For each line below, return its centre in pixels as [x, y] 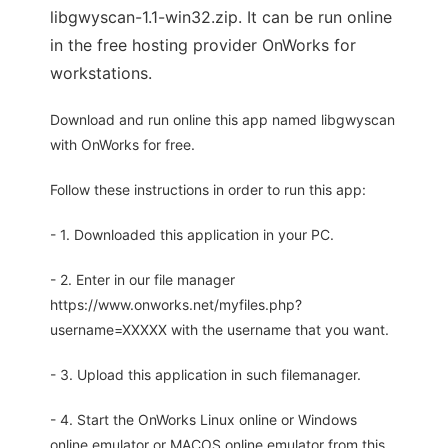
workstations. [101, 73]
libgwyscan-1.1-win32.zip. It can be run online [221, 17]
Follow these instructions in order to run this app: [208, 189]
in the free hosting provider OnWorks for [203, 45]
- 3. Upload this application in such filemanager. [205, 374]
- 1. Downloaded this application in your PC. [192, 234]
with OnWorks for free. [122, 144]
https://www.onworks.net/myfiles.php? [176, 304]
